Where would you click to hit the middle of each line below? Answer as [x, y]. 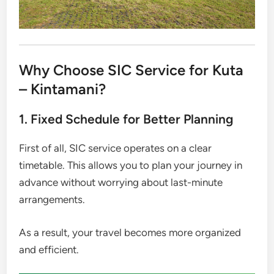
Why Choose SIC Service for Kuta [131, 70]
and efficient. [49, 249]
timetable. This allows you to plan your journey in [131, 165]
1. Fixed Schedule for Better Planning [127, 119]
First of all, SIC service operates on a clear [116, 148]
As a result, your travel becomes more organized [130, 232]
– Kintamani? [63, 89]
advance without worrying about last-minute [121, 183]
